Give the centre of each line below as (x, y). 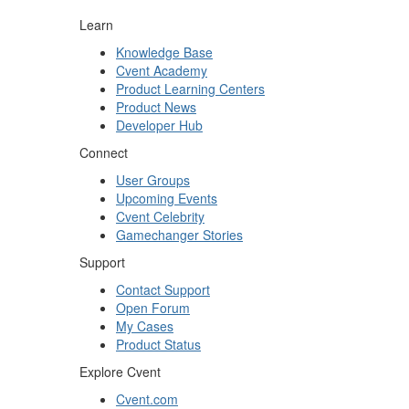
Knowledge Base (164, 52)
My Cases (145, 326)
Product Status (158, 345)
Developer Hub (159, 126)
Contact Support (163, 290)
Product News (156, 107)
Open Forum (153, 308)
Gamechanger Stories (179, 235)
